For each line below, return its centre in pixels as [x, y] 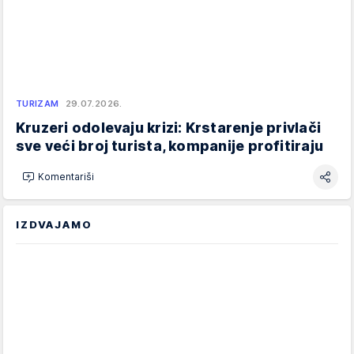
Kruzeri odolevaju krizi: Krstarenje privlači [169, 127]
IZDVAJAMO [54, 224]
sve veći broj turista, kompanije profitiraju [170, 145]
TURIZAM [38, 103]
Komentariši [66, 177]
